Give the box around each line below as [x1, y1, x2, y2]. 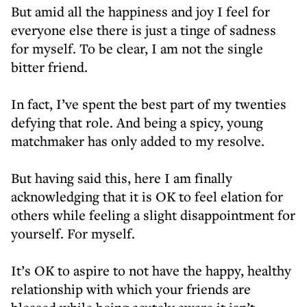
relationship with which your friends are [11, 280, 251, 298]
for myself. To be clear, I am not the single [11, 39, 263, 58]
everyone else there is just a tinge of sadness [11, 21, 276, 39]
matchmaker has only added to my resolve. [11, 132, 265, 150]
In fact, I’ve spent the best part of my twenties [11, 95, 286, 113]
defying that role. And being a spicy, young [11, 113, 263, 132]
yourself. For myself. [11, 224, 135, 243]
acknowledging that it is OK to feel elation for [11, 187, 283, 206]
